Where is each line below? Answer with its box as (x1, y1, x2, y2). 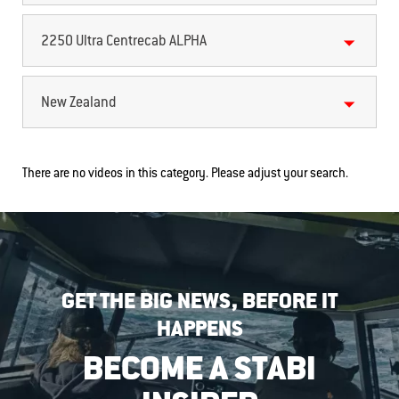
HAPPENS (156, 318, 243, 342)
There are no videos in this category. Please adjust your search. (22, 167, 348, 182)
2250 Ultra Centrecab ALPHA (41, 34, 207, 50)
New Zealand (41, 95, 116, 111)
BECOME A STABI (83, 353, 316, 389)
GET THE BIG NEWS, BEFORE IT (61, 290, 338, 314)
